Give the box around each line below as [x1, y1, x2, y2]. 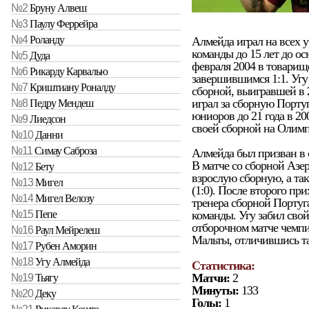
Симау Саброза [34, 145, 97, 157]
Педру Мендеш [30, 97, 93, 110]
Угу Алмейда [35, 256, 90, 268]
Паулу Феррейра [30, 18, 97, 30]
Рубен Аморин [35, 240, 97, 252]
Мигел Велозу [35, 192, 94, 205]
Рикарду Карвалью [30, 66, 108, 78]
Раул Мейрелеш [35, 224, 99, 237]
